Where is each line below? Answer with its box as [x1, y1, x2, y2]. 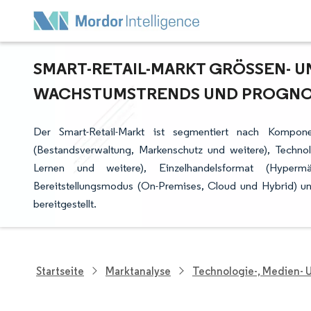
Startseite [36, 264, 84, 278]
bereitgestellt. [33, 197, 96, 210]
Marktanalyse [106, 264, 171, 278]
